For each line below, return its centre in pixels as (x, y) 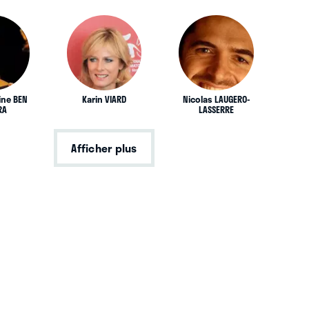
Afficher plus (104, 148)
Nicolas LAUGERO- (216, 100)
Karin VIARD (104, 100)
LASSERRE (217, 110)
